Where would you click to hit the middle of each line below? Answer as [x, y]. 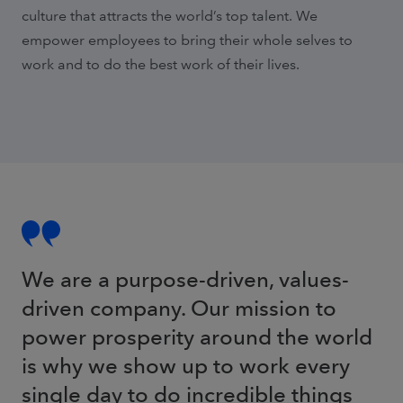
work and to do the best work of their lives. [161, 65]
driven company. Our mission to [179, 308]
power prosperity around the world [197, 336]
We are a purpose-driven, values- [185, 279]
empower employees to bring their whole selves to [187, 40]
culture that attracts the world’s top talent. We [170, 16]
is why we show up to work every [186, 365]
